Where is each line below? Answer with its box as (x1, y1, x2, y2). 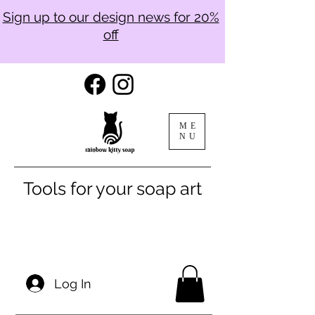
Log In (54, 276, 91, 291)
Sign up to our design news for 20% (2, 9, 219, 25)
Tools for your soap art (23, 178, 202, 199)
